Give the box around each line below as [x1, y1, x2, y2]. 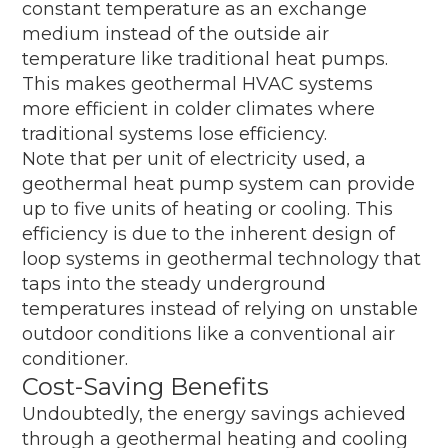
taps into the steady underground [22, 272, 327, 295]
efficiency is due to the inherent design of [22, 222, 396, 245]
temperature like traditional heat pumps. [22, 47, 389, 70]
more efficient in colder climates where [22, 97, 376, 120]
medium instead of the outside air [22, 22, 330, 45]
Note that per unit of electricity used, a [22, 147, 367, 170]
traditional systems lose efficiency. [22, 122, 328, 145]
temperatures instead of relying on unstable [22, 297, 419, 320]
